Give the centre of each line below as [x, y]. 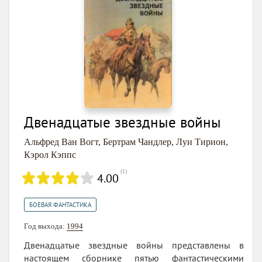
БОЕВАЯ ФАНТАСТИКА [60, 205]
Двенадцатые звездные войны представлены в [134, 245]
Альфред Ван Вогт [61, 142]
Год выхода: [45, 226]
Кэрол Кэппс [50, 155]
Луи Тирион [201, 142]
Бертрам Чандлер [137, 142]
